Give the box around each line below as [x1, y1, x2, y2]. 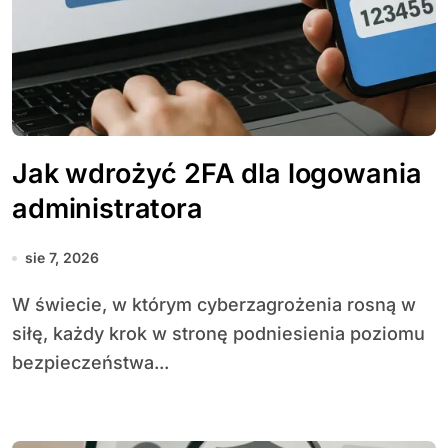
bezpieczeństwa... [12, 352, 169, 373]
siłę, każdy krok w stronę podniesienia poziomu [12, 323, 425, 344]
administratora [12, 192, 203, 225]
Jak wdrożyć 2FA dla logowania [12, 157, 422, 190]
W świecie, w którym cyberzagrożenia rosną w [12, 294, 30, 315]
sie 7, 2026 [25, 249, 99, 266]
